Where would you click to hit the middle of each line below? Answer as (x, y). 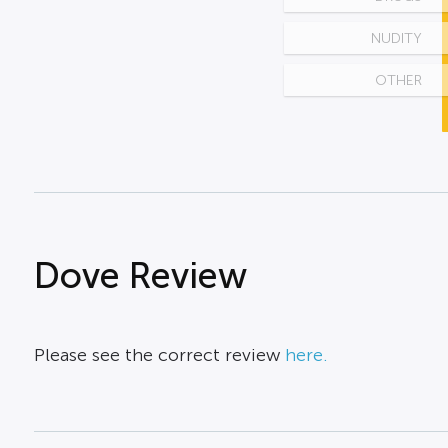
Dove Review (140, 276)
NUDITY (396, 39)
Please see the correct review (159, 355)
